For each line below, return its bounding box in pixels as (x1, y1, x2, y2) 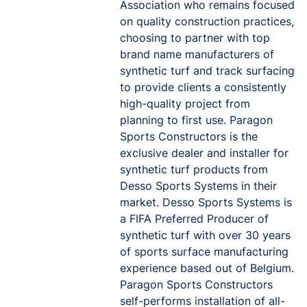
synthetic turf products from (120, 162, 268, 176)
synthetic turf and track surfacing (120, 64, 295, 77)
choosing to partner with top (120, 31, 270, 45)
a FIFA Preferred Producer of (120, 212, 269, 225)
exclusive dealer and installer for (120, 146, 288, 160)
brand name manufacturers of (120, 47, 274, 61)
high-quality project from (120, 97, 250, 110)
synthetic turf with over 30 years (120, 228, 291, 242)
